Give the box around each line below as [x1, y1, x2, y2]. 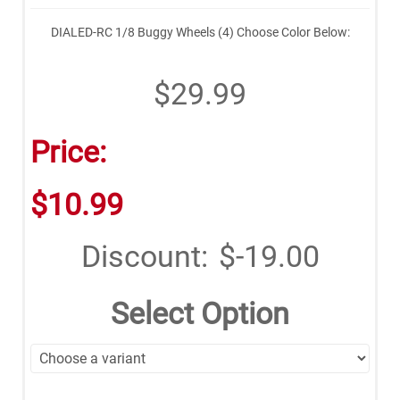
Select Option [111, 295, 289, 331]
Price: [30, 133, 106, 170]
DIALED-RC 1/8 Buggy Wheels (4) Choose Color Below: [50, 24, 350, 39]
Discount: [80, 237, 208, 274]
